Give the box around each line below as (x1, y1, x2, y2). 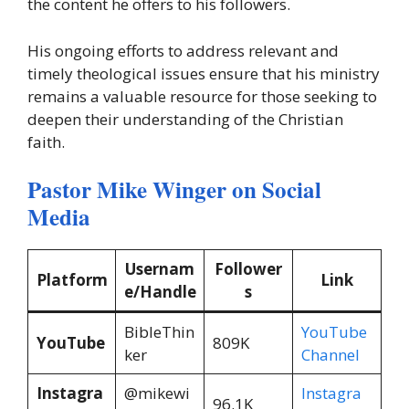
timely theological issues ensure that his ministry (27, 62, 380, 84)
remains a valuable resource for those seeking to (27, 85, 377, 107)
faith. (27, 131, 65, 152)
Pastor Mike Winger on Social (27, 173, 321, 207)
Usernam (125, 258, 194, 280)
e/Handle (123, 281, 196, 303)
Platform (36, 269, 108, 291)
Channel (300, 344, 360, 366)
